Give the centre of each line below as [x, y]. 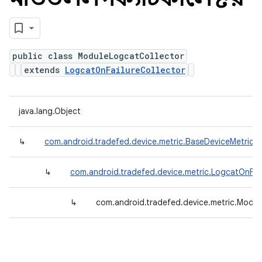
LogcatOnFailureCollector [125, 70]
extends [44, 70]
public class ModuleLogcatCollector [98, 56]
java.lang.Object [50, 111]
